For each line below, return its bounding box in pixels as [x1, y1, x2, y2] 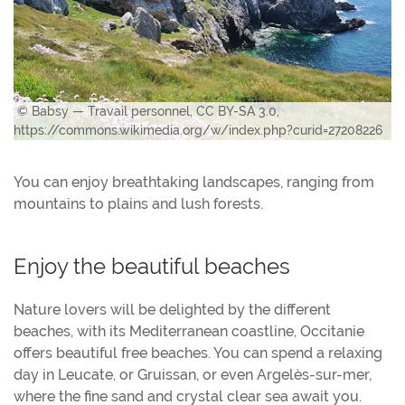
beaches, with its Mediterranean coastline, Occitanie [14, 322, 364, 340]
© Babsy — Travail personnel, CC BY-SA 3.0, [14, 103, 279, 118]
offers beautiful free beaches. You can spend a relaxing [14, 344, 382, 362]
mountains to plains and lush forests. [14, 194, 263, 212]
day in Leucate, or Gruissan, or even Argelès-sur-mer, [14, 365, 372, 383]
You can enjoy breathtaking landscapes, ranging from [14, 173, 374, 191]
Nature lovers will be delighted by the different [14, 300, 331, 318]
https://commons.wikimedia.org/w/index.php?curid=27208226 [14, 122, 386, 137]
